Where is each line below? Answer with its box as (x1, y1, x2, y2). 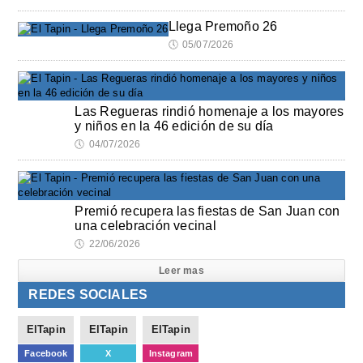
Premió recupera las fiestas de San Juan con (75, 204, 340, 218)
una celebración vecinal (75, 219, 216, 233)
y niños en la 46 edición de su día (75, 119, 274, 133)
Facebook (24, 348, 68, 358)
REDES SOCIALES (28, 288, 148, 301)
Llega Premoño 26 (168, 19, 278, 33)
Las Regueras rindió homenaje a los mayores (75, 105, 344, 118)
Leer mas (159, 265, 204, 276)
